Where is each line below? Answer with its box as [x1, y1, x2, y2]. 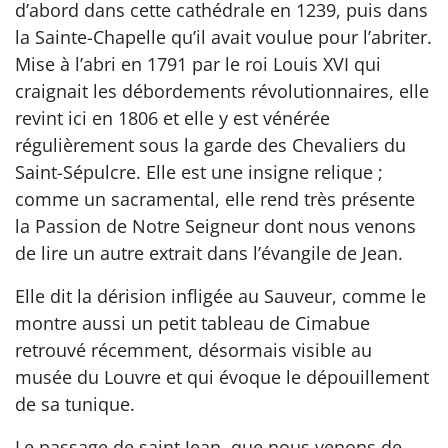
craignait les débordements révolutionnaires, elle [15, 78, 429, 103]
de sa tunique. [15, 391, 135, 416]
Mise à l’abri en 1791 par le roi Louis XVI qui [15, 51, 381, 76]
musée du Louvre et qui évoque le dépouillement [15, 364, 429, 389]
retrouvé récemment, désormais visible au [15, 337, 372, 362]
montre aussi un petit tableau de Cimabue [15, 310, 370, 335]
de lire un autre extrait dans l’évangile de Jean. [15, 240, 403, 265]
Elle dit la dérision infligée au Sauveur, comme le [15, 283, 426, 308]
